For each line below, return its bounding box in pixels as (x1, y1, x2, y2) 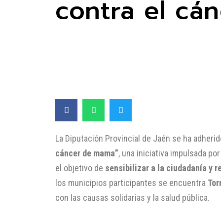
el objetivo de (55, 162, 105, 173)
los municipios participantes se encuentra (55, 177, 208, 188)
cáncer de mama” (55, 147, 118, 158)
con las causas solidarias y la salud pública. (55, 192, 210, 203)
